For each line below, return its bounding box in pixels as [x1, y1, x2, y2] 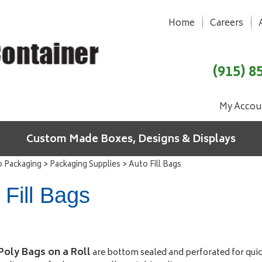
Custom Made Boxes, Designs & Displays [26, 131, 236, 149]
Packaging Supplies [50, 158, 120, 172]
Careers [209, 16, 243, 32]
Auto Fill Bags [129, 158, 181, 172]
